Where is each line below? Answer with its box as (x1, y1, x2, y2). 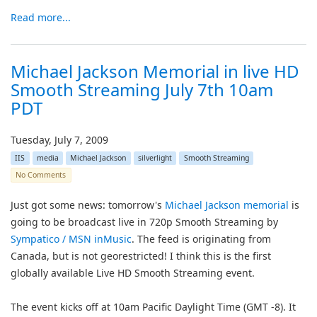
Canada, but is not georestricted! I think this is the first (11, 249, 271, 263)
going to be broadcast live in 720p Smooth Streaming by (11, 215, 278, 229)
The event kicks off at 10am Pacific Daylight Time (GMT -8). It (11, 300, 296, 313)
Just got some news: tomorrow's (11, 198, 165, 212)
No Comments (16, 170, 67, 180)
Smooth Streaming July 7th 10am (11, 78, 273, 101)
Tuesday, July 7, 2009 (11, 133, 108, 146)
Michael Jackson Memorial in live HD (11, 59, 299, 83)
